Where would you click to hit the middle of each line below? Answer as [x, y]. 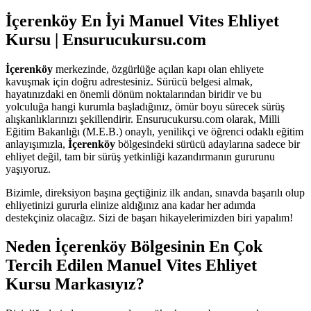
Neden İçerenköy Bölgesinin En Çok [134, 247]
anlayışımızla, [37, 144]
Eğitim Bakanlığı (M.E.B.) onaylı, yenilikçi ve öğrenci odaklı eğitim [154, 131]
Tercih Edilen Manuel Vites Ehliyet [131, 266]
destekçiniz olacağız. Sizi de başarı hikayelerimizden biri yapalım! [149, 217]
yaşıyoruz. [28, 169]
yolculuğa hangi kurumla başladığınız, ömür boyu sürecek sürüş [145, 106]
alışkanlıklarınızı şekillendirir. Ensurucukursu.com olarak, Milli [143, 119]
